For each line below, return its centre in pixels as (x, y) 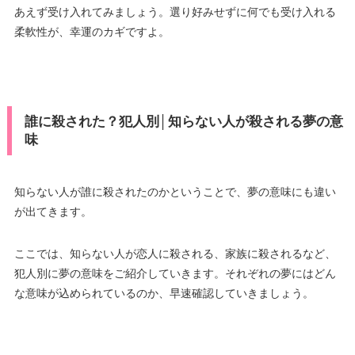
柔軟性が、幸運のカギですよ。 (92, 31)
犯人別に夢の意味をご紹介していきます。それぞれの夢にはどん (175, 273)
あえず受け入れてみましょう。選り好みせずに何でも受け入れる (175, 11)
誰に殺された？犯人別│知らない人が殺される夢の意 (183, 121)
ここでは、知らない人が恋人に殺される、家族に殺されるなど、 (175, 253)
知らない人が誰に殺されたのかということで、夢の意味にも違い (175, 191)
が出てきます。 (53, 211)
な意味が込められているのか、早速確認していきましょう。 (164, 293)
